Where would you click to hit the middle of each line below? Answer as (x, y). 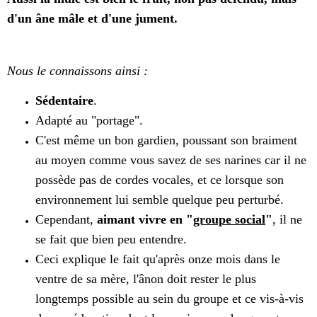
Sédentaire (64, 101)
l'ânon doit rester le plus (195, 279)
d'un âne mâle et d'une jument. (92, 19)
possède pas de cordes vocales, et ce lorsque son (160, 180)
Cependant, (66, 220)
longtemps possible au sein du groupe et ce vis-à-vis (169, 299)
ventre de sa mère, (84, 279)
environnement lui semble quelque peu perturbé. (160, 200)
